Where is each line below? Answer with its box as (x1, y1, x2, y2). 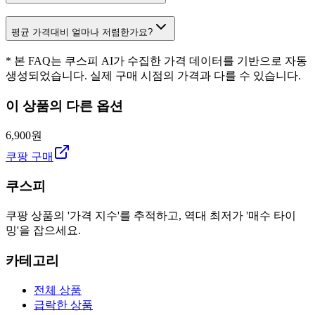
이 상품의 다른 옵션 (6, 98, 123, 113)
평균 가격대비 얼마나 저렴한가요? (11, 27, 153, 38)
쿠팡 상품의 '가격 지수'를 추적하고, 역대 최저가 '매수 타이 (6, 210, 296, 222)
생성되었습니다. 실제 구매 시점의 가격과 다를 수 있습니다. (6, 70, 301, 82)
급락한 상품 (34, 298, 93, 311)
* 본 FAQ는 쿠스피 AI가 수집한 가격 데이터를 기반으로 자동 (6, 55, 307, 67)
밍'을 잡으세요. (6, 224, 81, 237)
